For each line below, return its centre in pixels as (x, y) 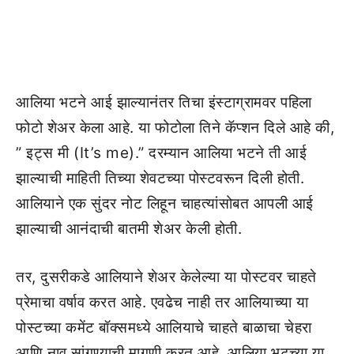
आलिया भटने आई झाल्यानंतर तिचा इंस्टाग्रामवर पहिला (164, 103)
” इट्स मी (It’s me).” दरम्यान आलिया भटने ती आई (161, 153)
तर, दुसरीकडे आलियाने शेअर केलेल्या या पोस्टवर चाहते (166, 277)
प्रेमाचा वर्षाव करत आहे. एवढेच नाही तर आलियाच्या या (162, 302)
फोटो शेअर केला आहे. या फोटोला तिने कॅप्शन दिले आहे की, (175, 128)
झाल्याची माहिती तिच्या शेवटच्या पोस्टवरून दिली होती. (160, 179)
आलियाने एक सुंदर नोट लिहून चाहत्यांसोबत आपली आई (165, 204)
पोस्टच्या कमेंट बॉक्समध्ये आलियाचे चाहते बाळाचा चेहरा (164, 327)
